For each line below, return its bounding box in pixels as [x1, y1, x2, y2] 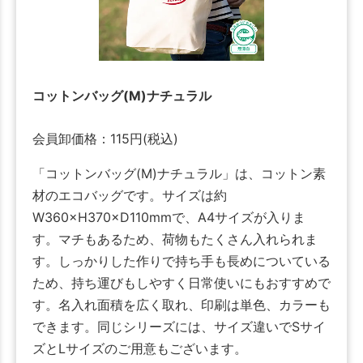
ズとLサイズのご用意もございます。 [32, 340, 247, 357]
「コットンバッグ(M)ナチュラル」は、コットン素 [32, 165, 326, 182]
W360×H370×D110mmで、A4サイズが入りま [32, 209, 305, 226]
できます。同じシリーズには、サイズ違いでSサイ [32, 318, 326, 335]
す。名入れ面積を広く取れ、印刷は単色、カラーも [32, 297, 331, 314]
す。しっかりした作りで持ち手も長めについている [32, 253, 331, 270]
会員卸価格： [32, 130, 110, 147]
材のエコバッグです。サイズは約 [32, 187, 227, 204]
